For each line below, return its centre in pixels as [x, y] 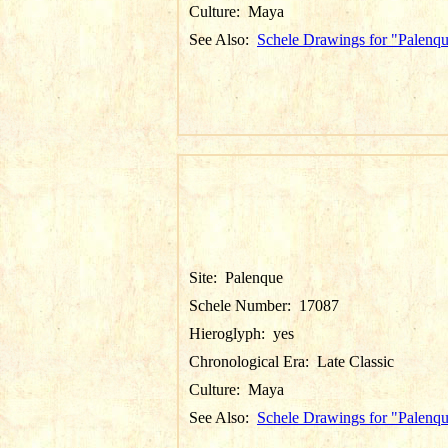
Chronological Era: [253, 361]
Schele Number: [244, 305]
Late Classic [355, 361]
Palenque [254, 277]
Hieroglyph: [231, 333]
